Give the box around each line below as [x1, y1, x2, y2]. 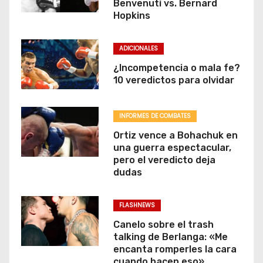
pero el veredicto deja [113, 154, 215, 166]
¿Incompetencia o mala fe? [113, 62, 240, 73]
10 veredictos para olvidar [113, 74, 234, 86]
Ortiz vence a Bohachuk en [113, 129, 238, 141]
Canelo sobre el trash [113, 218, 214, 230]
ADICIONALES [119, 43, 158, 53]
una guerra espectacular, [113, 141, 231, 153]
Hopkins [113, 9, 150, 21]
